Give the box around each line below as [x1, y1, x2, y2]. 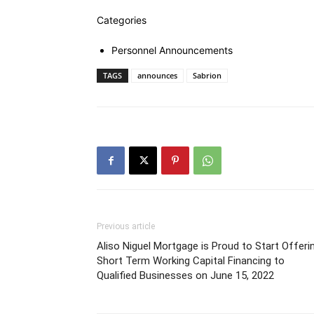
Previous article [97, 221, 155, 231]
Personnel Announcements [111, 44, 233, 56]
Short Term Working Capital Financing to [97, 254, 285, 267]
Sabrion [193, 70, 221, 81]
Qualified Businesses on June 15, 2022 [97, 269, 274, 282]
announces [137, 70, 177, 81]
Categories [97, 14, 146, 26]
